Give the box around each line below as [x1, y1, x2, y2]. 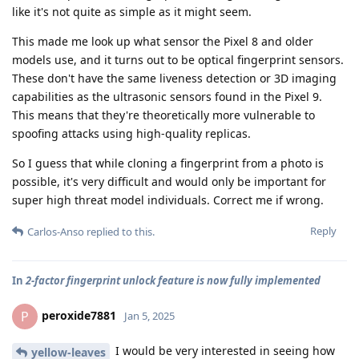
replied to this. [84, 224, 155, 240]
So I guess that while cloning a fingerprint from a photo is [12, 155, 324, 171]
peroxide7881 [42, 308, 116, 324]
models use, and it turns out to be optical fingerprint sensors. [12, 52, 344, 68]
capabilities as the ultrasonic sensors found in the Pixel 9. [12, 89, 322, 105]
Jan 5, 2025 [124, 309, 175, 324]
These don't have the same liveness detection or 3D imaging [12, 71, 337, 87]
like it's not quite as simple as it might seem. [12, 4, 252, 20]
